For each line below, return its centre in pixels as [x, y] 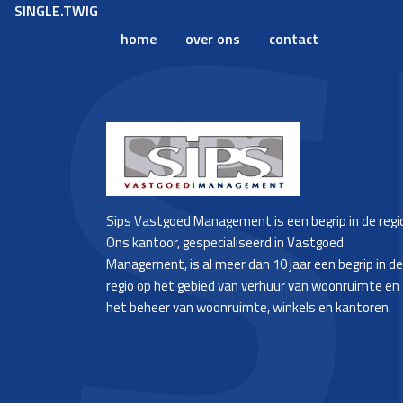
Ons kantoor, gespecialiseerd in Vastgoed [225, 242]
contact [294, 39]
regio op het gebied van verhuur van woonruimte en [253, 286]
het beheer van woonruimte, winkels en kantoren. [249, 307]
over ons [213, 39]
